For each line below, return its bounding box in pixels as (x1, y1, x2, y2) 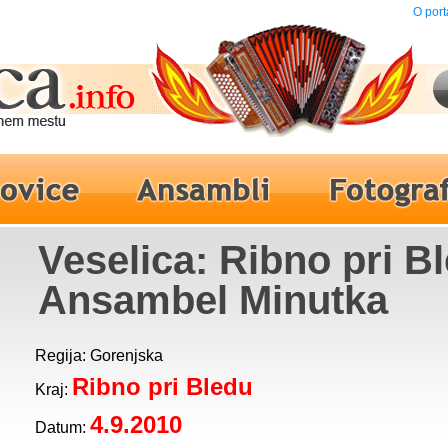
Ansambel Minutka (38, 278, 388, 322)
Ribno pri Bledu (72, 373, 253, 400)
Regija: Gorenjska (35, 347, 163, 364)
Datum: (35, 419, 90, 436)
